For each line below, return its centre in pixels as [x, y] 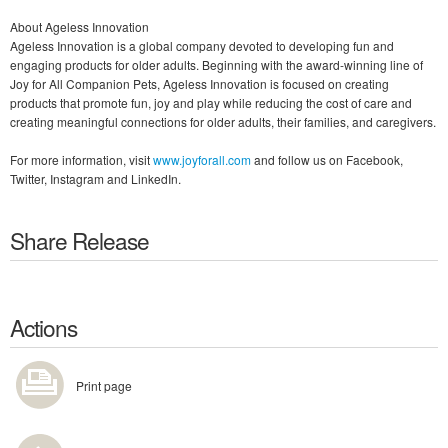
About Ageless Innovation [79, 26]
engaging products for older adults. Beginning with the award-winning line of [216, 64]
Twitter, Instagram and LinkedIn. [95, 178]
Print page [104, 385]
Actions [43, 327]
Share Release [79, 240]
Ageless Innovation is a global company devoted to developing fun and [202, 45]
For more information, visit [81, 159]
